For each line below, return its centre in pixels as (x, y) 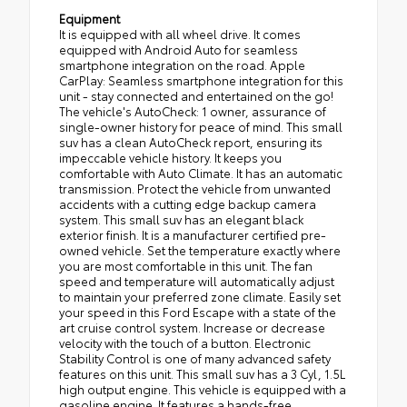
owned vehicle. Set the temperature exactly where (200, 250)
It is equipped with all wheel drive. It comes (180, 34)
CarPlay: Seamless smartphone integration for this (201, 80)
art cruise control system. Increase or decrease (192, 328)
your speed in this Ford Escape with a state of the (198, 312)
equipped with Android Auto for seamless (179, 50)
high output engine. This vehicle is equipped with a (203, 389)
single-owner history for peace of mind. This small (201, 127)
